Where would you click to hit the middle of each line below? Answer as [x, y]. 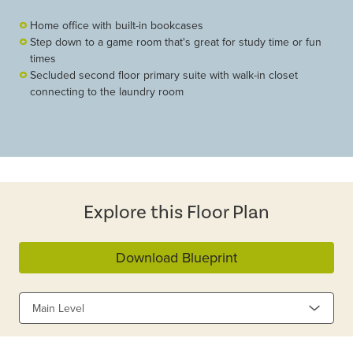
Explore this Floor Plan [176, 212]
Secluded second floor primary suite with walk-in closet [164, 75]
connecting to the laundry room [107, 92]
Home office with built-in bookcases [117, 26]
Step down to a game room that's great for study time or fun [176, 42]
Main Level [58, 308]
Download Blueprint [176, 258]
